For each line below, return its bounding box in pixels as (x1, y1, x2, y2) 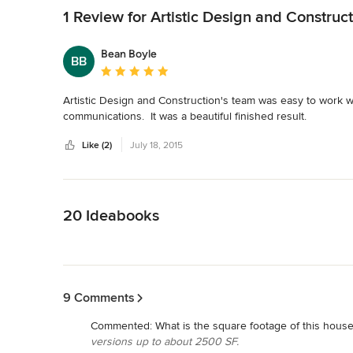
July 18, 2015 (130, 139, 183, 151)
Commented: (91, 318, 155, 333)
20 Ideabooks (63, 206, 159, 225)
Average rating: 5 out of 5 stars (100, 64, 251, 78)
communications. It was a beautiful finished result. (63, 109, 307, 123)
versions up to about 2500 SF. (91, 334, 239, 348)
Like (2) (82, 139, 112, 151)
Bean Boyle (101, 46, 157, 61)
